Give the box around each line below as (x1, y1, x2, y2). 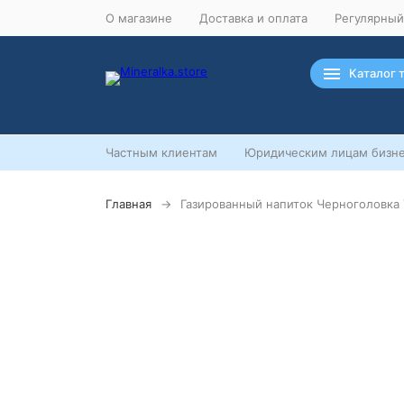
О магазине (106, 10, 172, 25)
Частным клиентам (106, 145, 217, 160)
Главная (106, 197, 151, 211)
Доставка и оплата (199, 10, 308, 25)
